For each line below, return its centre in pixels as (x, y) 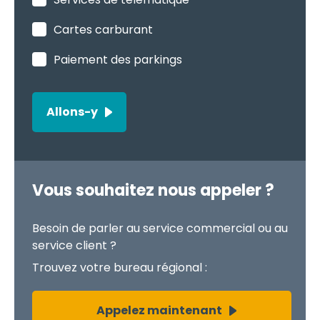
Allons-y (72, 112)
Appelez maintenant (159, 310)
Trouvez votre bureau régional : (120, 267)
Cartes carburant (103, 30)
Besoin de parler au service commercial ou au (160, 229)
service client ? (74, 246)
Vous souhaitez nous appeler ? (153, 191)
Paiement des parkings (118, 60)
